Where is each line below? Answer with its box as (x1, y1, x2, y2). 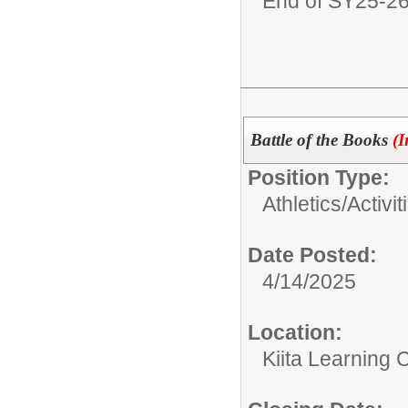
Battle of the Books (250, 129, 393, 149)
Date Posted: (248, 242, 377, 267)
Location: (248, 320, 342, 344)
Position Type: (248, 165, 390, 189)
